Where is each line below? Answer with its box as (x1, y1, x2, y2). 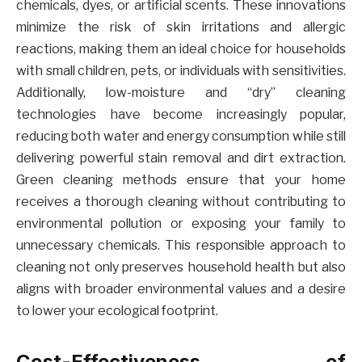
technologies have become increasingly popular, (16, 106, 346, 122)
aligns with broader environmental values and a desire (16, 280, 346, 297)
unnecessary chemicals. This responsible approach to (16, 237, 346, 253)
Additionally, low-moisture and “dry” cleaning (16, 84, 346, 100)
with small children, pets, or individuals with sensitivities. (16, 62, 346, 78)
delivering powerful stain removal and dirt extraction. (16, 149, 346, 166)
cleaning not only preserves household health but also (16, 259, 346, 275)
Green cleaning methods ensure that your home (16, 171, 346, 187)
